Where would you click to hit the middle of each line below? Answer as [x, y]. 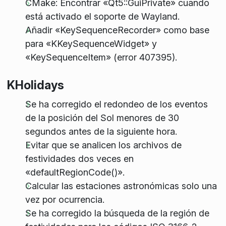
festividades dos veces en [79, 158]
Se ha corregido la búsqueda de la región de [117, 213]
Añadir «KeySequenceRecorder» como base [117, 30]
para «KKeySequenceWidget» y [91, 44]
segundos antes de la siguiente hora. [101, 131]
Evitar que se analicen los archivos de [103, 145]
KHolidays [35, 85]
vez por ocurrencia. [65, 199]
